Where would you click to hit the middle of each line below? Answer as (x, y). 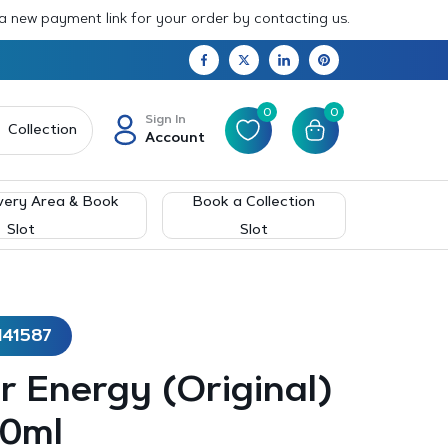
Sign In (165, 119)
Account (174, 138)
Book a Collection (254, 202)
